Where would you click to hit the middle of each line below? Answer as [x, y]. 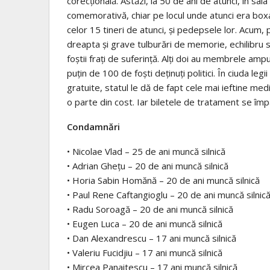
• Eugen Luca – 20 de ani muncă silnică [145, 224]
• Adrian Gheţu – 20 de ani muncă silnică [148, 166]
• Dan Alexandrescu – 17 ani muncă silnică [152, 238]
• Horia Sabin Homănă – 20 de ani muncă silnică [163, 181]
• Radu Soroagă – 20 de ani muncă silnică [150, 209]
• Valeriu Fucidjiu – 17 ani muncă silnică [145, 253]
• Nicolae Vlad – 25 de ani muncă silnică [146, 152]
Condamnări [93, 127]
